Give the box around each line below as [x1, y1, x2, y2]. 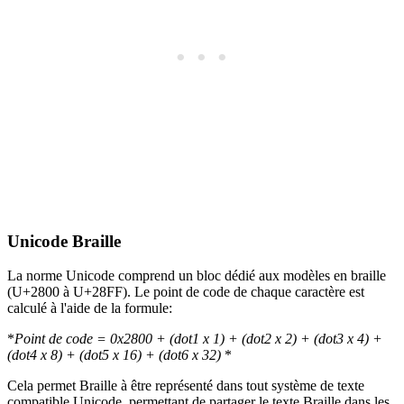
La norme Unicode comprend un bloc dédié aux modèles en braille [7, 268, 386, 284]
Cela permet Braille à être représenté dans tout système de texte [7, 378, 364, 394]
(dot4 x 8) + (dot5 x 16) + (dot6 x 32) [7, 347, 221, 363]
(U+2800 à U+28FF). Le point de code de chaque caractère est [7, 284, 364, 300]
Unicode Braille [7, 231, 121, 251]
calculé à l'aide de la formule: [7, 300, 172, 317]
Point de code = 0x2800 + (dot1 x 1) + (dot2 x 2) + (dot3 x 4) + [14, 331, 382, 347]
